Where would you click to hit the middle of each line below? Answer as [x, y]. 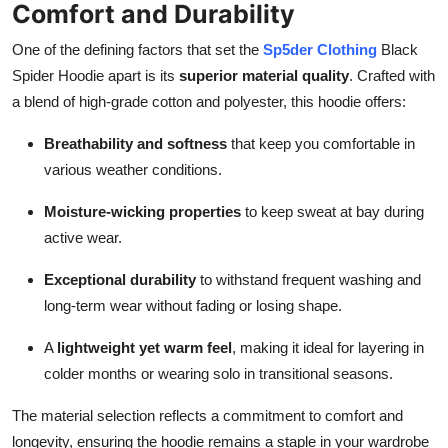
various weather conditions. [133, 169]
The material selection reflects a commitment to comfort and [207, 415]
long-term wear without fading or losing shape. [193, 305]
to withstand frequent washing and [308, 279]
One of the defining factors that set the [137, 49]
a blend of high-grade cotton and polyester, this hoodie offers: [209, 101]
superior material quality [264, 75]
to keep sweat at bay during [332, 211]
